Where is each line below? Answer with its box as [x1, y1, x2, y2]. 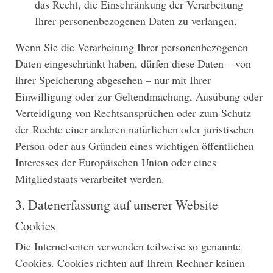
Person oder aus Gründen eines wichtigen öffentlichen [15, 138, 254, 154]
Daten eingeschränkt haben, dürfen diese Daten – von [15, 56, 251, 71]
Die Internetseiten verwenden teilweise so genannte [15, 238, 241, 253]
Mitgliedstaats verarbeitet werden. [15, 171, 165, 186]
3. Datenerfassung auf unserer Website [15, 196, 218, 214]
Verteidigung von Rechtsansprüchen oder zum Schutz [15, 105, 251, 121]
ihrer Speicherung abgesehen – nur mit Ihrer [15, 73, 211, 88]
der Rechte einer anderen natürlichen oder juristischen [15, 122, 254, 137]
